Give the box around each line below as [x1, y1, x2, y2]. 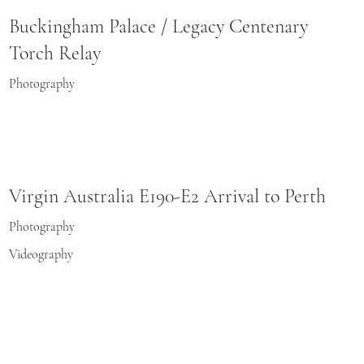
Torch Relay [9, 41, 102, 66]
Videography [9, 245, 74, 262]
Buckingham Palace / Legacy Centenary [9, 15, 309, 39]
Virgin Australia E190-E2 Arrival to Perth [9, 184, 327, 209]
